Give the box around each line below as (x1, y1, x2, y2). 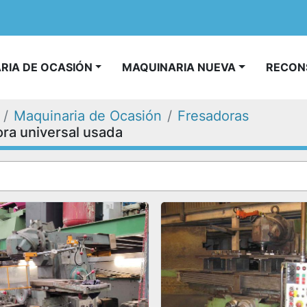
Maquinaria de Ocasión (14, 108, 162, 124)
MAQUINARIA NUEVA (132, 60, 236, 74)
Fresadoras (177, 108, 249, 124)
